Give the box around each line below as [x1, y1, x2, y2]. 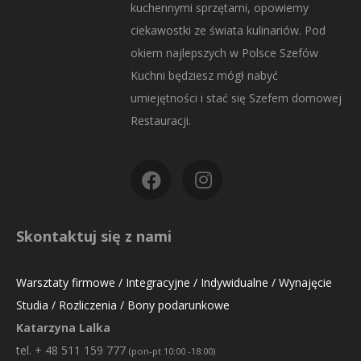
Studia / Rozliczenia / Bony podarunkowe [16, 297, 230, 313]
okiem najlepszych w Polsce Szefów [131, 44, 318, 60]
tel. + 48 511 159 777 [16, 342, 129, 358]
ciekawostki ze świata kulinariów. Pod [131, 22, 326, 38]
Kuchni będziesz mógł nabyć [131, 67, 278, 83]
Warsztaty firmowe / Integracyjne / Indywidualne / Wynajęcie [16, 274, 332, 290]
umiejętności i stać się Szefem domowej [131, 89, 342, 106]
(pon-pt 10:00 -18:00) [129, 344, 215, 357]
